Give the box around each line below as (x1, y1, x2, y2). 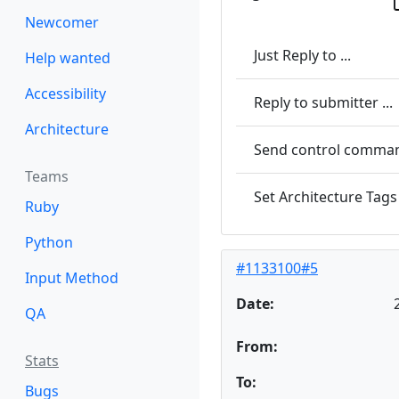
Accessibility (25, 84, 106, 103)
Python (25, 232, 73, 252)
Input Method (25, 268, 118, 288)
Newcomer (25, 12, 99, 32)
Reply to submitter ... (254, 92, 393, 112)
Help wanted (25, 48, 110, 68)
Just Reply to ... (254, 45, 351, 65)
